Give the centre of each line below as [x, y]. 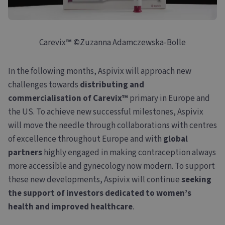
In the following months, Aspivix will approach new [100, 72]
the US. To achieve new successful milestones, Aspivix [106, 112]
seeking [196, 180]
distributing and [112, 85]
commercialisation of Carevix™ [69, 99]
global [176, 139]
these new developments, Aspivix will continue [95, 180]
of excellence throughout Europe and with [86, 139]
